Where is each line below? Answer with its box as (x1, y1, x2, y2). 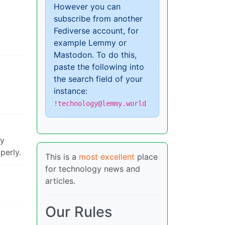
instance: (54, 86, 87, 96)
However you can (54, 2, 121, 12)
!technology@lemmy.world (54, 99, 146, 108)
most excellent (79, 152, 135, 162)
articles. (45, 176, 75, 186)
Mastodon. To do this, (54, 50, 137, 60)
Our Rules (45, 203, 112, 221)
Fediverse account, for (54, 26, 139, 36)
